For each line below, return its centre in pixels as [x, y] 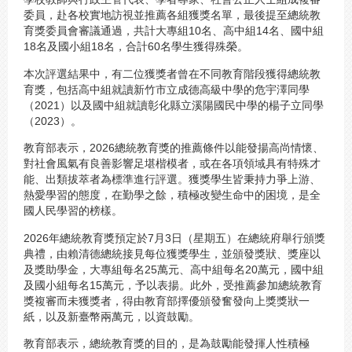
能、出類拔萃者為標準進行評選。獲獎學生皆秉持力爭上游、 [172, 180]
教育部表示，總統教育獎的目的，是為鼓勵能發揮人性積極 [167, 343]
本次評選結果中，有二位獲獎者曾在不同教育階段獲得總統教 [172, 73]
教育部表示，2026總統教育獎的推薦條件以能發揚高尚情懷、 [174, 148]
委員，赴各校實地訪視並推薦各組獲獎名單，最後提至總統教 [172, 15]
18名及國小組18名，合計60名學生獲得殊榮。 [136, 47]
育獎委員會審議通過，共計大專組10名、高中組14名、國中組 [174, 31]
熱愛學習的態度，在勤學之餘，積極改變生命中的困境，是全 [172, 195]
